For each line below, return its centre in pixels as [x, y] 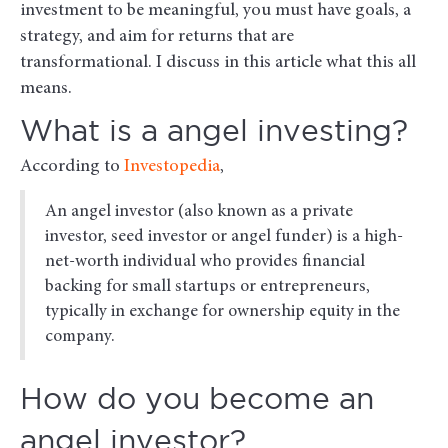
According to [70, 167]
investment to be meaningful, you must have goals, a [215, 11]
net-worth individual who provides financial [205, 262]
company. [80, 337]
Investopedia [172, 167]
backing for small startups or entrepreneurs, [207, 287]
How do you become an [197, 401]
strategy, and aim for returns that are [157, 37]
